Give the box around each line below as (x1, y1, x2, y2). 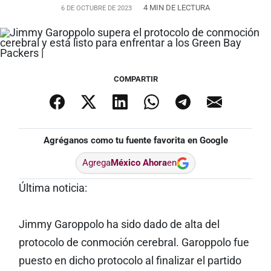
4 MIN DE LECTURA (143, 3, 210, 12)
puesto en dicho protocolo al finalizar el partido (18, 255, 241, 267)
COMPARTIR (113, 74, 158, 83)
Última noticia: (18, 182, 87, 194)
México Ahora (111, 157, 167, 168)
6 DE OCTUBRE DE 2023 (61, 4, 132, 12)
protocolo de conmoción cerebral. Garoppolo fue (18, 237, 249, 249)
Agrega (82, 157, 111, 168)
